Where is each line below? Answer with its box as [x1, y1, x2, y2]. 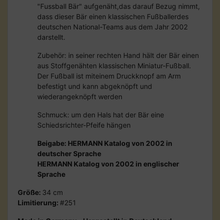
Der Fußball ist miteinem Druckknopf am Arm [37, 71, 181, 80]
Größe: [18, 188, 42, 196]
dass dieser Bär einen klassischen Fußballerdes [37, 12, 189, 21]
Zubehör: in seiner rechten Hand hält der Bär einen [37, 51, 199, 59]
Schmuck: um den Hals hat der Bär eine [37, 110, 164, 119]
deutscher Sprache [37, 149, 101, 158]
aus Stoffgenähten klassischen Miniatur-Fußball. [37, 61, 191, 70]
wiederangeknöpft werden [37, 92, 122, 101]
